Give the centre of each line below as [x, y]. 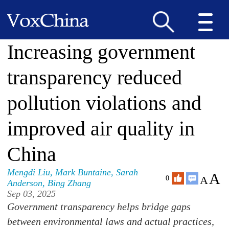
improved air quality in [101, 129]
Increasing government [101, 52]
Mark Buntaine [83, 172]
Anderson [25, 183]
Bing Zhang [70, 183]
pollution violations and [105, 103]
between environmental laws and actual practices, [111, 221]
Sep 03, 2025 [32, 194]
